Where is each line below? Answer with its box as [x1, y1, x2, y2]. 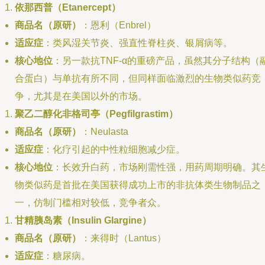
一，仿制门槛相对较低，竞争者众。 [15, 198, 166, 208]
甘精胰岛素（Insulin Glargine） [15, 215, 151, 225]
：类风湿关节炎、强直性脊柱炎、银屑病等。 [43, 38, 232, 48]
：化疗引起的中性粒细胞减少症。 [43, 144, 185, 154]
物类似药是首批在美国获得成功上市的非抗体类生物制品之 [15, 180, 261, 190]
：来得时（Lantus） [81, 233, 166, 243]
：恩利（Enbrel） [81, 20, 156, 30]
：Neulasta [81, 127, 128, 137]
